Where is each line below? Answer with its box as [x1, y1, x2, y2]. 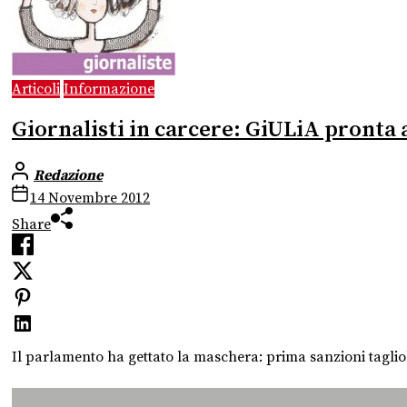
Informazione [64, 79, 154, 98]
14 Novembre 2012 [30, 188, 150, 207]
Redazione [34, 165, 103, 184]
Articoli [12, 79, 60, 98]
